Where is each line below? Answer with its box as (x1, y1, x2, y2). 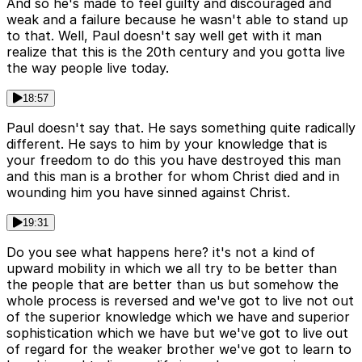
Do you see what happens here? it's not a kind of (6, 244, 315, 261)
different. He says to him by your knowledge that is (6, 136, 327, 153)
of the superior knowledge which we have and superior (6, 309, 350, 326)
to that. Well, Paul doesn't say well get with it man (6, 27, 322, 44)
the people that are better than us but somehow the (6, 276, 339, 293)
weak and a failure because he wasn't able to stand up (6, 11, 348, 28)
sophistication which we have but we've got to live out (6, 325, 348, 342)
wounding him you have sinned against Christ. (6, 184, 290, 201)
